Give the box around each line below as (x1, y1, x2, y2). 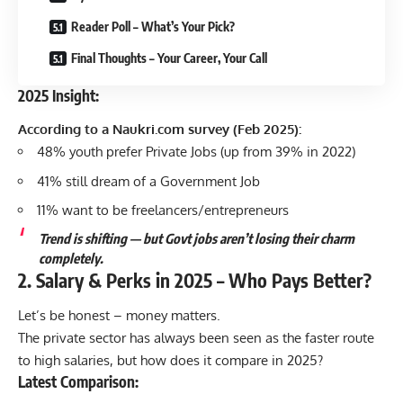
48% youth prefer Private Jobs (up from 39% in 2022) (37, 143, 355, 160)
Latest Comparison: (18, 372, 139, 391)
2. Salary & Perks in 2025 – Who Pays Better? (18, 267, 372, 292)
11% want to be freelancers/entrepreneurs (37, 201, 289, 219)
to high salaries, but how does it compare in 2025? (18, 352, 323, 369)
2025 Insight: (18, 85, 99, 105)
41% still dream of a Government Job (37, 172, 260, 190)
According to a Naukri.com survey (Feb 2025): (18, 121, 301, 138)
